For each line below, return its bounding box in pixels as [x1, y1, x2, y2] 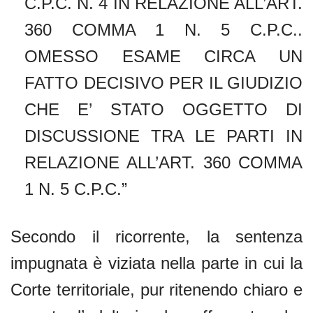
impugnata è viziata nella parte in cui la [10, 253, 303, 272]
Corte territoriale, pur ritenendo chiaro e [10, 279, 303, 299]
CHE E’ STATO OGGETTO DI [24, 99, 303, 119]
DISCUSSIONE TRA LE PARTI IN [24, 126, 303, 145]
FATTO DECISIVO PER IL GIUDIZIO [24, 73, 303, 92]
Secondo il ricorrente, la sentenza [10, 226, 303, 246]
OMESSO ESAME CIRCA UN [24, 46, 303, 66]
